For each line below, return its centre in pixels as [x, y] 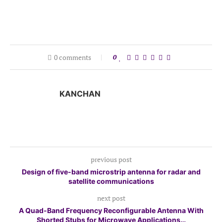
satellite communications [111, 181]
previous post [111, 159]
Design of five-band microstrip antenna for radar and [111, 171]
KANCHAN [80, 93]
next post [111, 198]
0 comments [73, 57]
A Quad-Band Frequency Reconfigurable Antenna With [111, 210]
